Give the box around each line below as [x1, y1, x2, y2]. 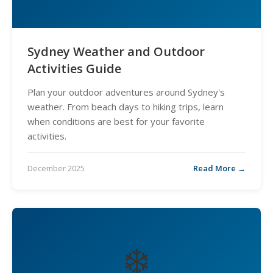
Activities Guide [27, 60, 121, 77]
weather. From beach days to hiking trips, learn [27, 101, 224, 113]
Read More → [193, 163, 246, 174]
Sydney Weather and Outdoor [27, 43, 205, 60]
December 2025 [27, 163, 85, 174]
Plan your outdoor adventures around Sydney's [27, 86, 225, 98]
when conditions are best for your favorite [27, 115, 205, 127]
